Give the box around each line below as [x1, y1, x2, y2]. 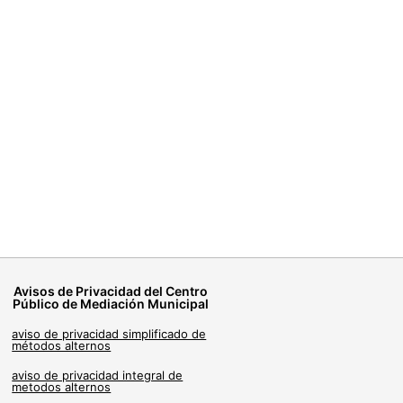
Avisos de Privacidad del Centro [13, 283, 209, 300]
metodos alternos [12, 380, 112, 395]
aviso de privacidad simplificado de [12, 327, 207, 342]
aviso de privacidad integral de [12, 368, 184, 383]
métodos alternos [12, 338, 112, 354]
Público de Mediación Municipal [13, 296, 210, 312]
